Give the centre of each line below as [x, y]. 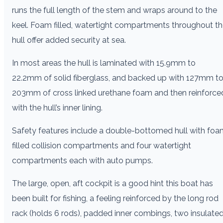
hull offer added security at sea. [69, 40]
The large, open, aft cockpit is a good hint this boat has [112, 183]
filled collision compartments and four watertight [102, 145]
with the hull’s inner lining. [58, 108]
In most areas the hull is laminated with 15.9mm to [104, 63]
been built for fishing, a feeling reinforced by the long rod [115, 198]
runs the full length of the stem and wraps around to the [114, 10]
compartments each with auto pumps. [82, 160]
